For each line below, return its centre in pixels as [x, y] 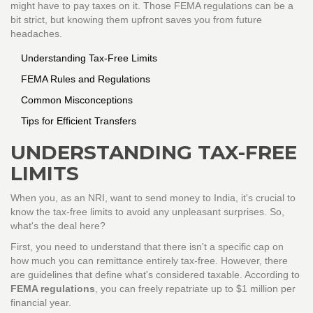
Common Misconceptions [77, 100]
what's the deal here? [58, 226]
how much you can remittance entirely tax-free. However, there [149, 261]
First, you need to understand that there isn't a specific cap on [147, 247]
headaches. [36, 34]
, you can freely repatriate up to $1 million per [195, 289]
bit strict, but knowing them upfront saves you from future [136, 20]
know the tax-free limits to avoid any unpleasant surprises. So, [147, 212]
